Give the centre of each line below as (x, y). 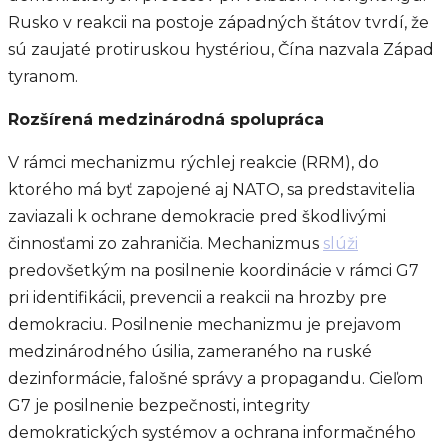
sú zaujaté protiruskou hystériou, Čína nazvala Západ (221, 49)
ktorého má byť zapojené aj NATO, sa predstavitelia (211, 189)
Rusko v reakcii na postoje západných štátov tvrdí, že (218, 22)
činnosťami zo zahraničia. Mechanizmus (165, 243)
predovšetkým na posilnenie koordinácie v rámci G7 (213, 270)
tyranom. (43, 76)
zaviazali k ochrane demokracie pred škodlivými (197, 216)
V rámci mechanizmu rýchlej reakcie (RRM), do (193, 162)
